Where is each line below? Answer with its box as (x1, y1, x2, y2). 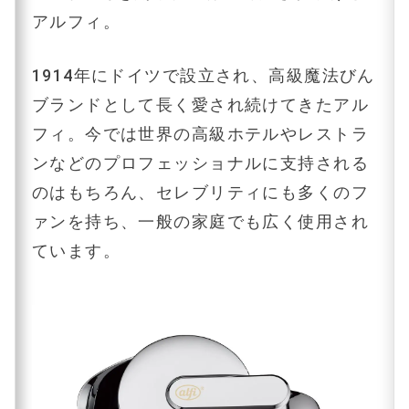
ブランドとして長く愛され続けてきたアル (31, 94, 370, 114)
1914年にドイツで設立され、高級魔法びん (31, 65, 375, 85)
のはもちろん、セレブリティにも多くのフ (31, 182, 370, 202)
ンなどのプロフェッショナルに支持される (31, 152, 370, 173)
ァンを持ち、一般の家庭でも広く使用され (31, 211, 370, 231)
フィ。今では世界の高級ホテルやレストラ (31, 123, 370, 143)
